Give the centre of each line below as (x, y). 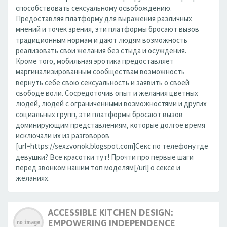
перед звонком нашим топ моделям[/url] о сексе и (98, 167)
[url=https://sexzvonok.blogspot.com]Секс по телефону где (112, 146)
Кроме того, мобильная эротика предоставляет (95, 61)
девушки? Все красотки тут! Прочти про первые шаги (105, 157)
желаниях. (33, 178)
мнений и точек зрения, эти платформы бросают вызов (107, 29)
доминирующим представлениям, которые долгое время (110, 125)
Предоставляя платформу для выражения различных (104, 18)
